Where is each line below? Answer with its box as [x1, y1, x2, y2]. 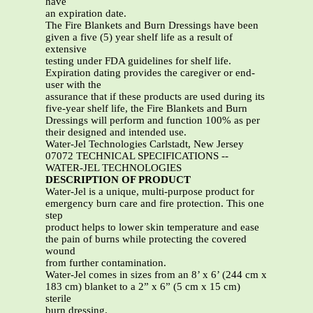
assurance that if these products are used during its [45, 91, 265, 103]
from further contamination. [45, 257, 166, 269]
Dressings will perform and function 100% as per [45, 115, 260, 126]
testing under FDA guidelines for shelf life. [45, 55, 231, 67]
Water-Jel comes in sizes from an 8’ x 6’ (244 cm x [45, 269, 267, 281]
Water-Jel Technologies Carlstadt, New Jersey [45, 138, 244, 150]
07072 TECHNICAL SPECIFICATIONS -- [45, 150, 228, 162]
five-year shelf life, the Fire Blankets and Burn [45, 103, 247, 115]
